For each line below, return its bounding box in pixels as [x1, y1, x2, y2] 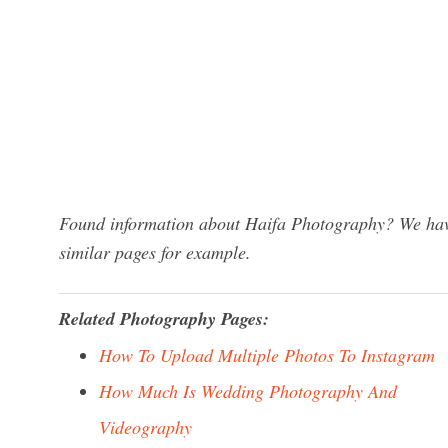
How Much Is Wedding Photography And [99, 379, 397, 403]
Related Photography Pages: [59, 306, 269, 331]
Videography [99, 415, 192, 439]
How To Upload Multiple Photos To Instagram [99, 343, 435, 367]
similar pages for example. [59, 240, 251, 264]
